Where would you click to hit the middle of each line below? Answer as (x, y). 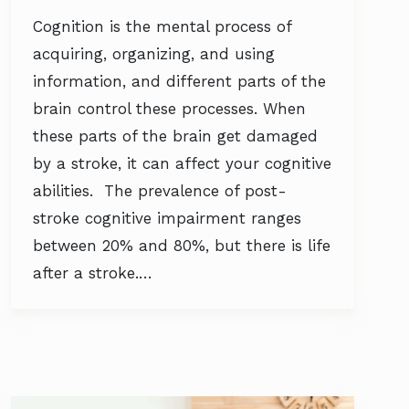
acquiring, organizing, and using (154, 54)
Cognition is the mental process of (162, 26)
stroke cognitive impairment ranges (167, 218)
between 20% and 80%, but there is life (182, 246)
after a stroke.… (93, 273)
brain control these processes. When (169, 109)
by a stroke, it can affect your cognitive (182, 163)
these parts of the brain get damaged (175, 136)
